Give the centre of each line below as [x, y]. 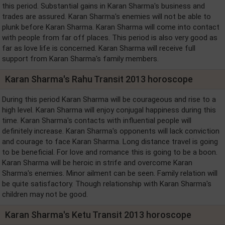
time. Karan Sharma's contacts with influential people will [97, 120]
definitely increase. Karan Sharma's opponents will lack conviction [111, 131]
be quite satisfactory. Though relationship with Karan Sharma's [107, 184]
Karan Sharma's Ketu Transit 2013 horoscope [98, 214]
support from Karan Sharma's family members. [80, 59]
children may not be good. [45, 194]
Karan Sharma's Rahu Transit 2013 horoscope [99, 79]
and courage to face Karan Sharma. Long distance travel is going [110, 141]
